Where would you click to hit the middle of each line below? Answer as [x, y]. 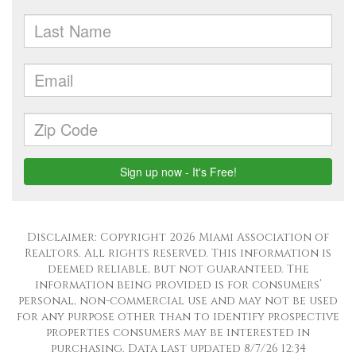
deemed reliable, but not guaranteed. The [178, 269]
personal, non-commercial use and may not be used [178, 301]
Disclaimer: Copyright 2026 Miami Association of [178, 237]
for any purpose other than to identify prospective [178, 317]
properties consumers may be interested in [178, 333]
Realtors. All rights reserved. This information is [178, 253]
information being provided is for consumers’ [178, 285]
